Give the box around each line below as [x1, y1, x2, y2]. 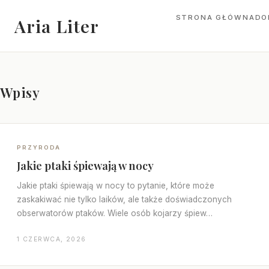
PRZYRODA [17, 144, 61, 151]
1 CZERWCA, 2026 [17, 235, 86, 243]
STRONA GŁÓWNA [175, 13, 255, 22]
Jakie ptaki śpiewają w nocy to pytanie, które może [17, 181, 214, 190]
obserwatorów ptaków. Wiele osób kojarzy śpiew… [17, 208, 213, 218]
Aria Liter [14, 14, 100, 37]
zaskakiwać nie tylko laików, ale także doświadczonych [17, 195, 232, 204]
